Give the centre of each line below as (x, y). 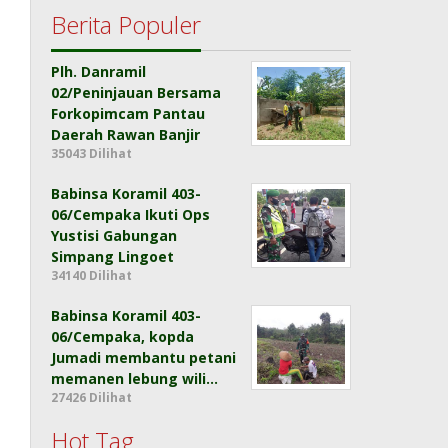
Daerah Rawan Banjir (126, 135)
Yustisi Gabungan (114, 236)
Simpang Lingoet (113, 257)
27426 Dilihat (92, 398)
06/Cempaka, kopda (123, 337)
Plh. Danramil (99, 72)
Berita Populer (126, 25)
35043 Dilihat (92, 154)
